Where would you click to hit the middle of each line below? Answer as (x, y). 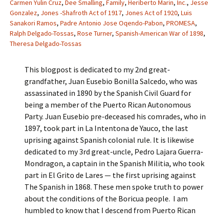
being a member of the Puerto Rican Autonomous (108, 105)
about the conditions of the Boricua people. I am (106, 198)
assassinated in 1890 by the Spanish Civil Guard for (108, 93)
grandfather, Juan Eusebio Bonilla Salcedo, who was (111, 81)
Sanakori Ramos (33, 23)
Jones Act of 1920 (151, 13)
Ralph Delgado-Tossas (42, 33)
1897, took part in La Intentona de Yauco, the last (106, 128)
